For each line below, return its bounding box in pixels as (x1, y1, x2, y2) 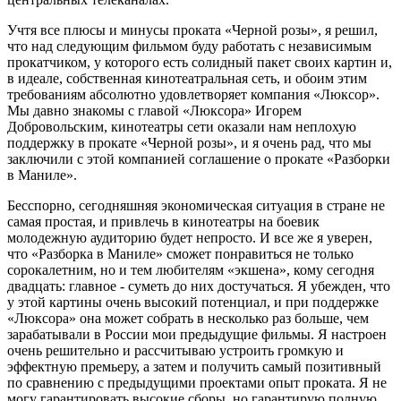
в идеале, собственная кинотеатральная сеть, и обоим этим (7, 70, 367, 86)
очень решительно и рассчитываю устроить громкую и (7, 342, 344, 358)
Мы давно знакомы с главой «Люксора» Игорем (7, 102, 302, 118)
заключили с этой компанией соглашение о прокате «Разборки (7, 150, 390, 166)
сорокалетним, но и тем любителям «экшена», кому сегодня (7, 261, 374, 277)
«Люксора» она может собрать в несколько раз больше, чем (7, 310, 369, 326)
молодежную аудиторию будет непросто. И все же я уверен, (7, 229, 372, 245)
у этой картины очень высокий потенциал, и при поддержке (7, 294, 379, 310)
